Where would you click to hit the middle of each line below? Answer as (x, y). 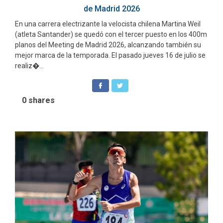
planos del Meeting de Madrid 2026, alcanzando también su (108, 45)
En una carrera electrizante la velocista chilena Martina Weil (108, 24)
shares (41, 101)
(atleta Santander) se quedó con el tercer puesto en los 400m (111, 34)
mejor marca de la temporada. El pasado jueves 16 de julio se (110, 55)
